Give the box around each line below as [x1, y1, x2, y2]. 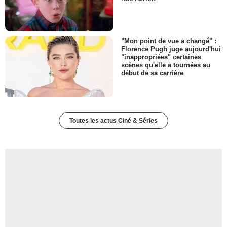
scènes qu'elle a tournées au [121, 61, 210, 69]
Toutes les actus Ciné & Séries [69, 117, 158, 124]
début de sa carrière [121, 69, 183, 77]
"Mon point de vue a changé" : [121, 36, 216, 45]
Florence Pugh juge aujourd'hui [121, 45, 221, 53]
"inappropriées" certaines [121, 53, 201, 61]
